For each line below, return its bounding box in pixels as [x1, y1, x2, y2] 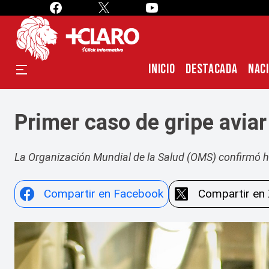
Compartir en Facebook [44, 187, 163, 201]
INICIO [148, 61, 175, 77]
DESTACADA [186, 61, 238, 77]
